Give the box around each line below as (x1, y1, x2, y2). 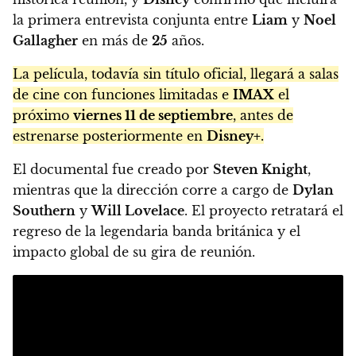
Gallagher (13, 33, 78, 49)
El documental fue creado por (13, 161, 213, 178)
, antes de (233, 107, 293, 124)
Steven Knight (213, 161, 308, 178)
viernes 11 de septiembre (73, 107, 233, 124)
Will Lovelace (91, 203, 184, 219)
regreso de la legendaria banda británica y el (13, 223, 300, 240)
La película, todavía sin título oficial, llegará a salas (13, 66, 339, 83)
